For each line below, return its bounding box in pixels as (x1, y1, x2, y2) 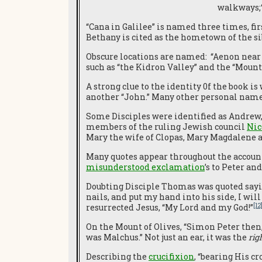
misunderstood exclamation (86, 161, 205, 173)
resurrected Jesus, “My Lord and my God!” (86, 202, 253, 213)
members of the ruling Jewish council (86, 121, 247, 132)
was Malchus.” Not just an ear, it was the (86, 232, 249, 243)
